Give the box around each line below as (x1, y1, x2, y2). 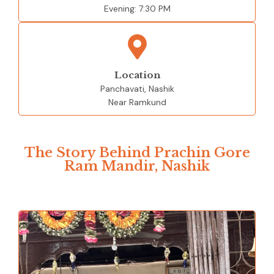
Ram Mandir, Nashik (64, 158, 210, 175)
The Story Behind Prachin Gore (24, 144, 250, 161)
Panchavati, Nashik (100, 83, 174, 95)
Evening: (103, 3, 139, 15)
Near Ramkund (108, 97, 166, 108)
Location (114, 69, 160, 81)
